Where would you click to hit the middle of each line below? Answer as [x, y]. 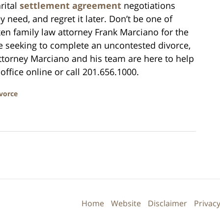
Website [126, 204]
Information [132, 196]
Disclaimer [167, 204]
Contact [124, 184]
